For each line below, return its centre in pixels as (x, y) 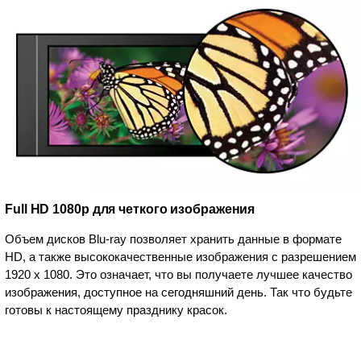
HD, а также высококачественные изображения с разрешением (180, 257)
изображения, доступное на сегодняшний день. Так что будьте (178, 293)
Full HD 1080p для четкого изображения (130, 210)
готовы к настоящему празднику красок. (116, 310)
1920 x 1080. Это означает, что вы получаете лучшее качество (178, 275)
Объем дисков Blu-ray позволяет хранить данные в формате (173, 239)
